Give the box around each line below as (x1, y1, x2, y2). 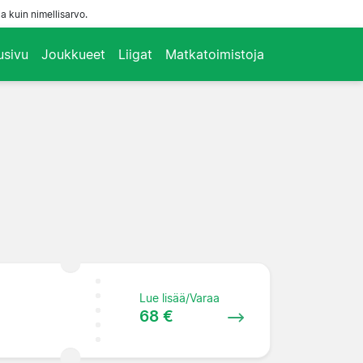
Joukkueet (41, 45, 105, 62)
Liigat (118, 45, 152, 62)
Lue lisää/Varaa (139, 290, 220, 305)
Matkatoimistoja (165, 45, 264, 62)
